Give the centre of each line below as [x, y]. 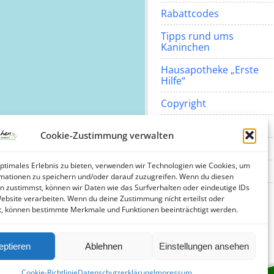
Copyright [183, 103]
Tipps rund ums [197, 36]
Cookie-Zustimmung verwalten [107, 135]
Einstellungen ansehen [204, 246]
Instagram [229, 210]
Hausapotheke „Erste [209, 69]
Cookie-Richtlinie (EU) [209, 171]
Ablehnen [104, 246]
